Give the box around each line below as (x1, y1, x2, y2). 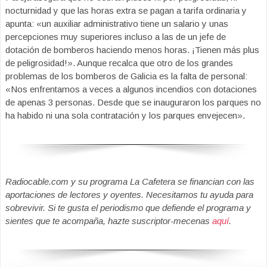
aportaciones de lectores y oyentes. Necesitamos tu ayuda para (5, 190, 253, 200)
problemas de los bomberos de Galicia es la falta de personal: (5, 71, 247, 81)
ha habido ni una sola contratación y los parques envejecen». (5, 110, 245, 120)
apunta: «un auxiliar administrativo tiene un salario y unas (5, 18, 228, 29)
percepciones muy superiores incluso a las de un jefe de (5, 32, 226, 42)
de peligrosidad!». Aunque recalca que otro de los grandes (5, 58, 233, 68)
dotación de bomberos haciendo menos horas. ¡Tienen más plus (5, 45, 259, 55)
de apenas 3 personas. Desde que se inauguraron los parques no (5, 97, 261, 107)
